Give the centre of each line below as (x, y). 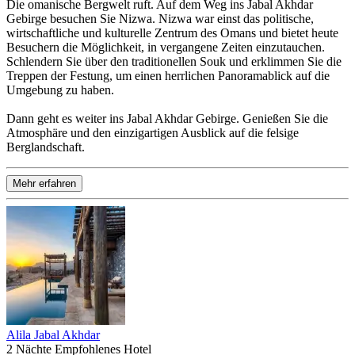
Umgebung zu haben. (60, 90)
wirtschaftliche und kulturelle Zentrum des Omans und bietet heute (172, 32)
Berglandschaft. (46, 147)
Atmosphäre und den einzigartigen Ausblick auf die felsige (153, 132)
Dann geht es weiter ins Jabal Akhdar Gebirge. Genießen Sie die (167, 118)
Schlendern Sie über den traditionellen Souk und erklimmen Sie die (174, 61)
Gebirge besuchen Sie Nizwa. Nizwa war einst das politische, (160, 18)
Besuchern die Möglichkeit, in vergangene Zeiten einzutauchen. (166, 47)
